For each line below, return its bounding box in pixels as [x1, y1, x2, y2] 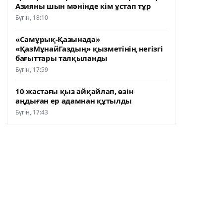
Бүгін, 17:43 [15, 108, 48, 116]
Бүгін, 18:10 [15, 13, 48, 22]
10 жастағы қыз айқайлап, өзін [15, 86, 134, 96]
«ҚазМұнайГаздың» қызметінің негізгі [15, 43, 163, 54]
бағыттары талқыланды [15, 53, 108, 63]
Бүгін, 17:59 [15, 65, 48, 74]
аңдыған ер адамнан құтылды [15, 95, 132, 106]
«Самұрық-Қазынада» [15, 34, 100, 44]
